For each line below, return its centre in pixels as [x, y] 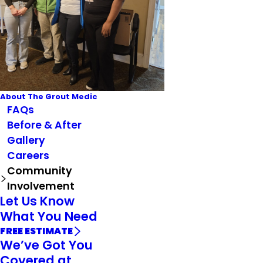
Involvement [41, 186]
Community [39, 171]
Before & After [44, 125]
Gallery [26, 141]
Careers [28, 156]
